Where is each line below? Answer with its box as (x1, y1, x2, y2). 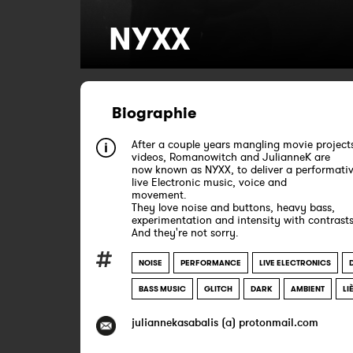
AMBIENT (291, 284, 325, 294)
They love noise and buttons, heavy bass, (132, 200, 335, 214)
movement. (132, 188, 187, 202)
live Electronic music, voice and (132, 175, 287, 189)
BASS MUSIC (139, 284, 186, 294)
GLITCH (204, 284, 232, 294)
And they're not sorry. (132, 225, 239, 240)
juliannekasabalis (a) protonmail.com (132, 315, 318, 329)
